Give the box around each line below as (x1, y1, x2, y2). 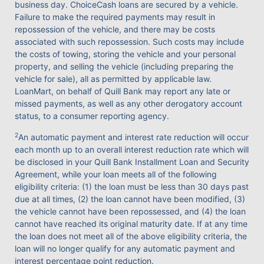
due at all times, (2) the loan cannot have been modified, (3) (15, 194, 245, 204)
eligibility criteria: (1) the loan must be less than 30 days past (15, 181, 249, 192)
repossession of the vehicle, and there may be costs (15, 24, 215, 35)
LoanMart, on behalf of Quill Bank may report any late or (15, 86, 230, 97)
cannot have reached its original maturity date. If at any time (15, 219, 247, 229)
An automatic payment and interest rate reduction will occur (18, 132, 249, 143)
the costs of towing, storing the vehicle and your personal (15, 49, 236, 60)
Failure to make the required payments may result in (15, 12, 215, 22)
